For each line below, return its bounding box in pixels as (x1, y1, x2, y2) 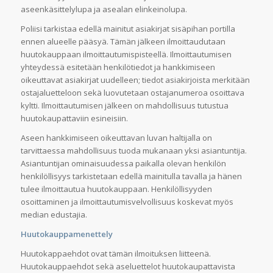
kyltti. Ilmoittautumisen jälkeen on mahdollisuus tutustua (20, 100, 229, 112)
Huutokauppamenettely (20, 229, 113, 240)
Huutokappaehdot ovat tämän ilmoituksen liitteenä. (20, 248, 211, 260)
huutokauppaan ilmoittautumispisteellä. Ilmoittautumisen (20, 49, 232, 60)
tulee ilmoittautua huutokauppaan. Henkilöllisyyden (20, 183, 212, 195)
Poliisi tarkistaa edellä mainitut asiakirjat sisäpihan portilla (20, 23, 235, 35)
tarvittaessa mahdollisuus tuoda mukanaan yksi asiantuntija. (20, 145, 247, 157)
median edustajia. (20, 209, 87, 221)
